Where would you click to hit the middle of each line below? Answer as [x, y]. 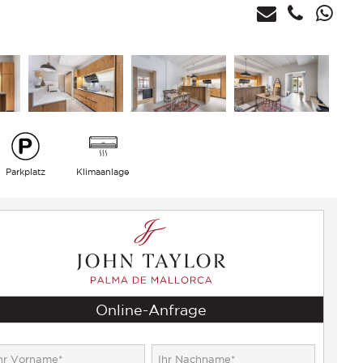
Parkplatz [25, 171]
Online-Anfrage [152, 309]
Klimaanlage [103, 171]
